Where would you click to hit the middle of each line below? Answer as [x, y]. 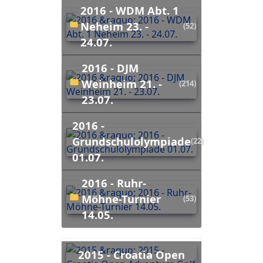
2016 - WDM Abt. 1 [84, 10]
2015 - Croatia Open [82, 254]
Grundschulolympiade [132, 141]
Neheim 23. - [115, 26]
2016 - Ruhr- [85, 183]
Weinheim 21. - [122, 83]
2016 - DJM [85, 68]
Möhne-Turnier [122, 198]
